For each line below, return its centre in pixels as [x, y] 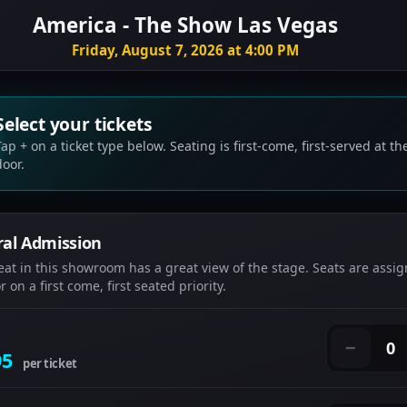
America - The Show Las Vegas [186, 25]
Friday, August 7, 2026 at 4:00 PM [186, 50]
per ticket [50, 363]
